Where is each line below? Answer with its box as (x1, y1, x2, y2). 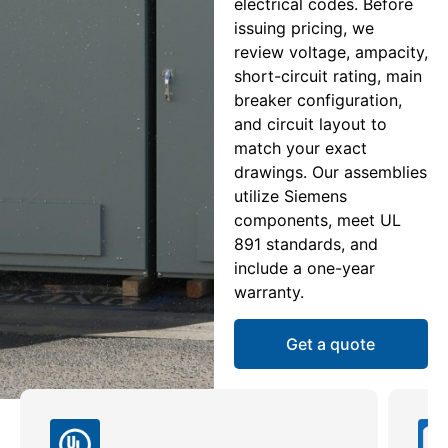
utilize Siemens (233, 186, 347, 207)
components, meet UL (233, 210, 401, 231)
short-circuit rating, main (233, 66, 422, 87)
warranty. (233, 282, 304, 303)
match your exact (233, 138, 367, 159)
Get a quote (286, 333, 376, 354)
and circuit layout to (233, 114, 387, 135)
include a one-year (233, 258, 375, 279)
